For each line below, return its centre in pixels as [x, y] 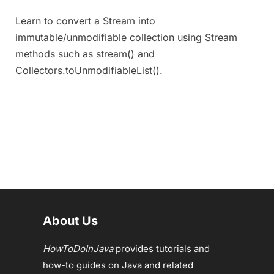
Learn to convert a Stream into [85, 20]
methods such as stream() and [85, 54]
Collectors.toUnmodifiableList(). [89, 70]
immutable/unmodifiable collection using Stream [126, 37]
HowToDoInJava [78, 248]
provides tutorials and [161, 248]
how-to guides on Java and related [118, 265]
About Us [70, 220]
